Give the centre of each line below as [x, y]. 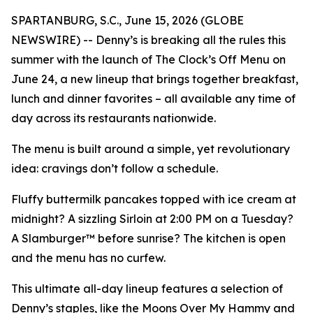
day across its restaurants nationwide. [114, 118]
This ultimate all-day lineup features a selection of [147, 289]
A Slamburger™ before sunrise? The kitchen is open [148, 238]
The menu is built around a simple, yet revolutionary [151, 149]
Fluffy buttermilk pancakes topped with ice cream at [154, 199]
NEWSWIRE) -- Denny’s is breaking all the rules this [148, 40]
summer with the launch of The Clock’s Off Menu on [148, 59]
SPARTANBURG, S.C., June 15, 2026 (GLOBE [128, 20]
